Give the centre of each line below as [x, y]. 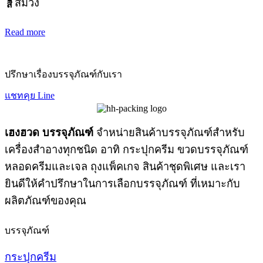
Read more [25, 32]
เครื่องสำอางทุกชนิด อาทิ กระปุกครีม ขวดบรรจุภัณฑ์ [127, 150]
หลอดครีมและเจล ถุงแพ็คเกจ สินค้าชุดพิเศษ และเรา [125, 167]
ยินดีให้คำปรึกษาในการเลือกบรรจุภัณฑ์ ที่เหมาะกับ [122, 184]
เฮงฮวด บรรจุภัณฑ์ [49, 133]
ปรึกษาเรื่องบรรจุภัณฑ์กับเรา [63, 74]
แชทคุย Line [30, 95]
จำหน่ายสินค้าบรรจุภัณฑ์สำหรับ [169, 133]
